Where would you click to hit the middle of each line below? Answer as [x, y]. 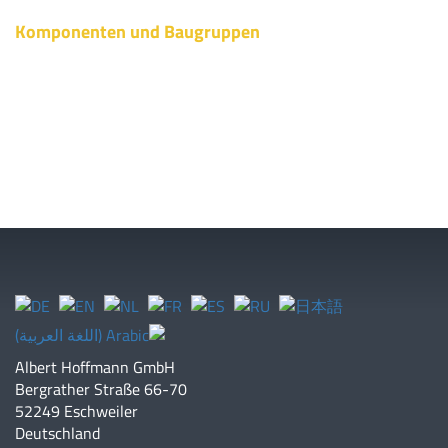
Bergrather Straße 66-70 [101, 389]
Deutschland [57, 433]
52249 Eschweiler [76, 411]
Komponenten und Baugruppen [137, 32]
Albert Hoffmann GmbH [95, 367]
